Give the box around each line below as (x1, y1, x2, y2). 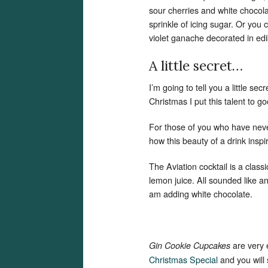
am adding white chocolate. (149, 187, 252, 200)
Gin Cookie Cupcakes (149, 239, 233, 251)
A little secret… (149, 57, 243, 74)
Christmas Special (149, 253, 218, 266)
